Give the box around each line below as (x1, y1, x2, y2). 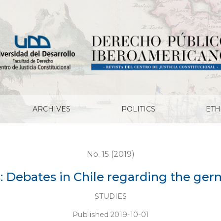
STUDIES (94, 191, 127, 201)
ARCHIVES (33, 105, 71, 113)
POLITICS (121, 105, 155, 113)
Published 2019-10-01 (72, 210, 149, 220)
